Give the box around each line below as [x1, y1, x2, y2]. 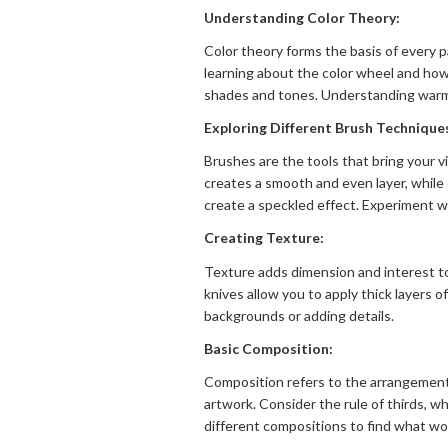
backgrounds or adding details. [204, 306, 394, 324]
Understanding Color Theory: [204, 8, 400, 26]
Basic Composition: [204, 339, 333, 357]
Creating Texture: [204, 229, 324, 247]
